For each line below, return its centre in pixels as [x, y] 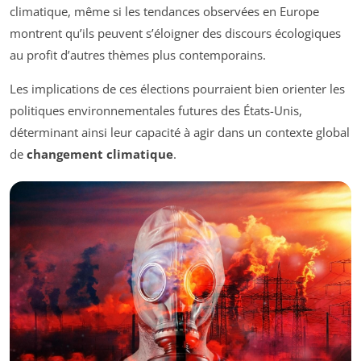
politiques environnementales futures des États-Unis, [156, 111]
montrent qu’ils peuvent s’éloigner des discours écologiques [175, 33]
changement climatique [100, 154]
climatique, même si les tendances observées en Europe [164, 12]
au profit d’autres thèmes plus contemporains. [138, 55]
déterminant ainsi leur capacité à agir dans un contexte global [180, 133]
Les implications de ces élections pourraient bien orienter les [177, 89]
